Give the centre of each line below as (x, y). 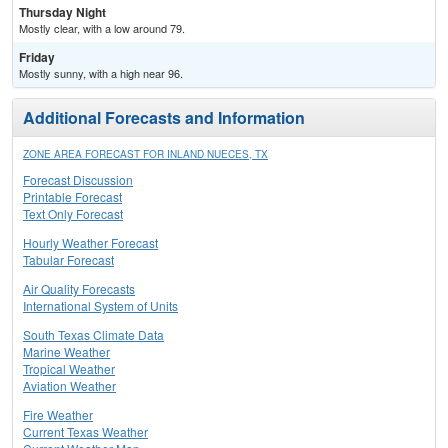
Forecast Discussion (78, 180)
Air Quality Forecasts (79, 289)
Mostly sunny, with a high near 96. (101, 73)
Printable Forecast (72, 197)
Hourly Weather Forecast (90, 243)
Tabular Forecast (68, 260)
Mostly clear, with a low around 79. (102, 28)
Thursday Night (62, 12)
